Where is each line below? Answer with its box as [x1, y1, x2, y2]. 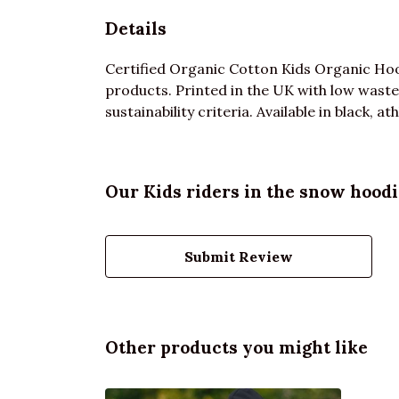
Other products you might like [105, 336, 368, 358]
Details [105, 17, 167, 39]
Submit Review [184, 247, 293, 265]
